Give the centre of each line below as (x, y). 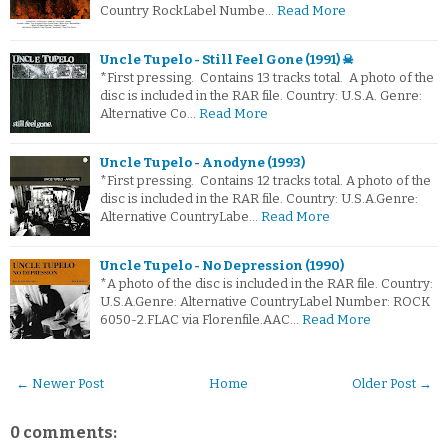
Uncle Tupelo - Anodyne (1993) (202, 163)
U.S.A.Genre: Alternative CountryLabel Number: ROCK (265, 302)
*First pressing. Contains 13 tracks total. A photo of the (267, 78)
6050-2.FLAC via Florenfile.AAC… (199, 320)
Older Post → (392, 384)
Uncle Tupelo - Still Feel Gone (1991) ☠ (227, 60)
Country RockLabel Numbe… (187, 11)
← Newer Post (60, 384)
